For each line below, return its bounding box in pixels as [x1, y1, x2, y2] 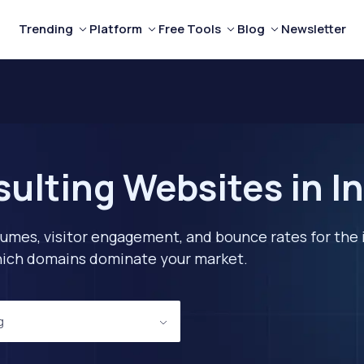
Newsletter [280, 20, 346, 37]
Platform [89, 20, 142, 37]
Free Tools [158, 20, 221, 37]
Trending [18, 20, 73, 37]
